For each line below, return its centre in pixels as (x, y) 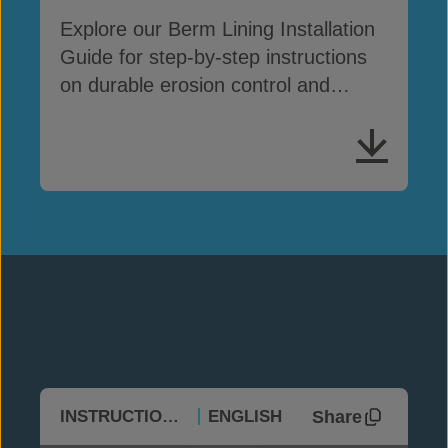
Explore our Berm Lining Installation (217, 29)
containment (114, 113)
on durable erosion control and (195, 85)
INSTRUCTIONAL (170, 416)
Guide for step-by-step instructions (213, 57)
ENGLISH (245, 416)
